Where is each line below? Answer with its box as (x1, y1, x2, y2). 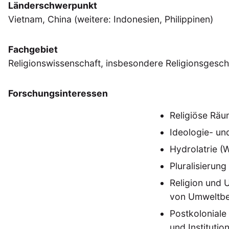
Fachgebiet (8, 44, 58, 55)
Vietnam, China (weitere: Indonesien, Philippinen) (8, 14, 213, 25)
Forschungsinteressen (8, 88, 108, 99)
